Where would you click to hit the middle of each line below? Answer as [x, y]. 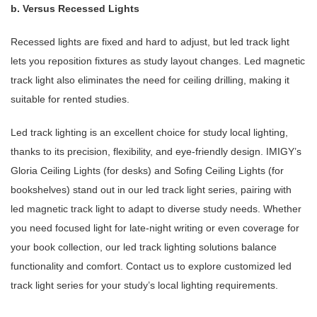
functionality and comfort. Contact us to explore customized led [151, 266]
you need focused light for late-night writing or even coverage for [155, 228]
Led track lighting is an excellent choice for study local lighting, [149, 133]
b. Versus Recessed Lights [75, 9]
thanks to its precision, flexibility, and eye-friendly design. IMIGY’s [156, 152]
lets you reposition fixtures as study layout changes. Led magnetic [158, 61]
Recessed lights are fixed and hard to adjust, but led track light [150, 42]
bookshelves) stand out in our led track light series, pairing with [151, 190]
